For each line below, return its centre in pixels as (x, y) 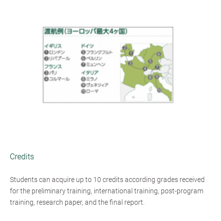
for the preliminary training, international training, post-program (107, 191)
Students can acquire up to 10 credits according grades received (107, 179)
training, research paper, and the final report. (77, 202)
